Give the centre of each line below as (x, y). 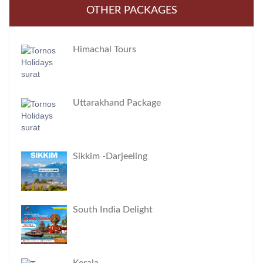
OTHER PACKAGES (131, 11)
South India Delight (113, 210)
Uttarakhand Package (117, 103)
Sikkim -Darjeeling (110, 156)
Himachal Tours (104, 49)
